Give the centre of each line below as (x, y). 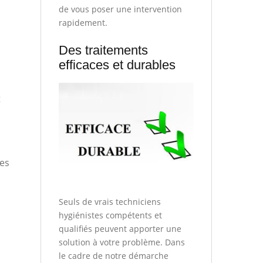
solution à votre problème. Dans (122, 242)
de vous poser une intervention (120, 9)
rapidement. (83, 23)
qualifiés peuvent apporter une (120, 228)
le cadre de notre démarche (113, 255)
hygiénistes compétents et (110, 215)
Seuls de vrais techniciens (109, 201)
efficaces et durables (117, 65)
